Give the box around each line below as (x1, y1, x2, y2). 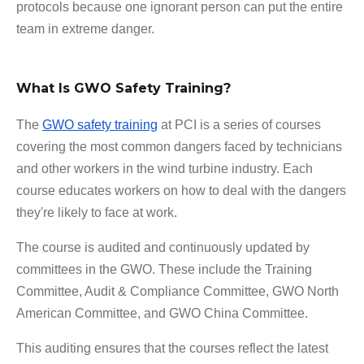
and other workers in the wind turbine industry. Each (16, 162, 313, 176)
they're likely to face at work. (16, 206, 177, 220)
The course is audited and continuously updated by (16, 240, 310, 255)
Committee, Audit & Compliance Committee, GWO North (16, 284, 339, 299)
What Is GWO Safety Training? (16, 80, 231, 97)
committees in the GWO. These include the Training (16, 262, 312, 277)
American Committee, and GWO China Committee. (16, 306, 308, 321)
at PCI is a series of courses (158, 118, 321, 132)
